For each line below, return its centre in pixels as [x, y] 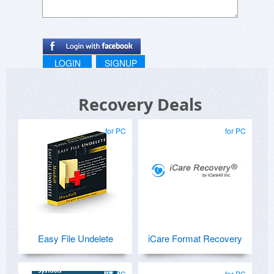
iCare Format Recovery [195, 238]
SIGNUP [120, 63]
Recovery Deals [140, 104]
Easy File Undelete [75, 238]
